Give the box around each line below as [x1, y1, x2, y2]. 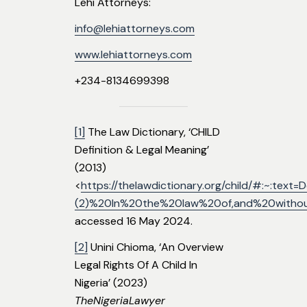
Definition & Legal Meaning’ [75, 143, 209, 158]
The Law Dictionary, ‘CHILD [85, 125, 220, 140]
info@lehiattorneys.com [75, 21, 195, 36]
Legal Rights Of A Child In [75, 258, 197, 273]
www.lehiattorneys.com [75, 47, 192, 62]
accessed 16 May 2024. [75, 214, 193, 229]
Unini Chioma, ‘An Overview [88, 240, 223, 255]
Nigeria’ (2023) [75, 275, 147, 291]
